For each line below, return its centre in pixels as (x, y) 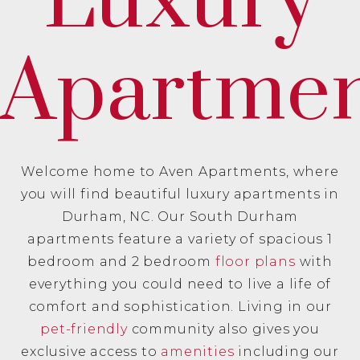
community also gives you (223, 329)
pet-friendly (84, 329)
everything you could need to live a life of (180, 284)
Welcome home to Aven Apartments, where (180, 172)
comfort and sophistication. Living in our (180, 307)
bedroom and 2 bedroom (121, 262)
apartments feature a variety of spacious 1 (180, 239)
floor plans (255, 262)
